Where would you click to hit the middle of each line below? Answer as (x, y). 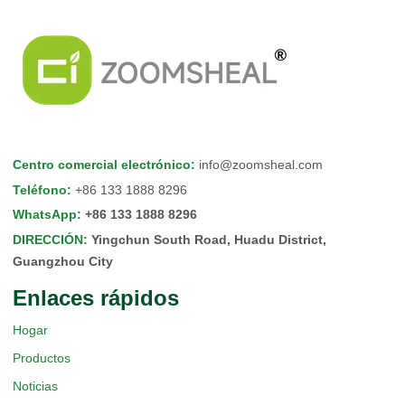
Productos (42, 358)
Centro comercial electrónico (102, 165)
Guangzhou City (63, 261)
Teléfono (40, 189)
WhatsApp (45, 214)
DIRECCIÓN (48, 239)
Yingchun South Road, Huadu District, (209, 239)
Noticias (35, 386)
